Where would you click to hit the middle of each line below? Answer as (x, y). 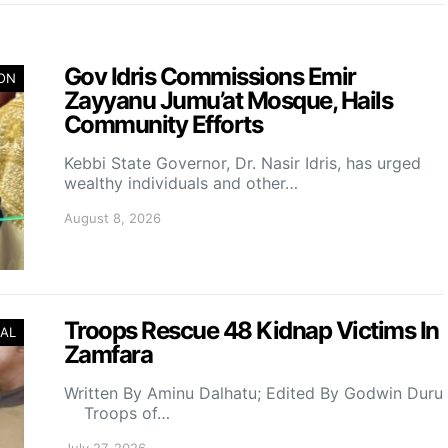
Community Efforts (163, 124)
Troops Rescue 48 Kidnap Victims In (251, 330)
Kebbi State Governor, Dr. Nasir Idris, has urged (242, 162)
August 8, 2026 (112, 217)
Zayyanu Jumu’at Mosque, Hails (228, 100)
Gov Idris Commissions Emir (210, 76)
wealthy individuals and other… (181, 182)
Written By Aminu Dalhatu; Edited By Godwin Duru (253, 392)
